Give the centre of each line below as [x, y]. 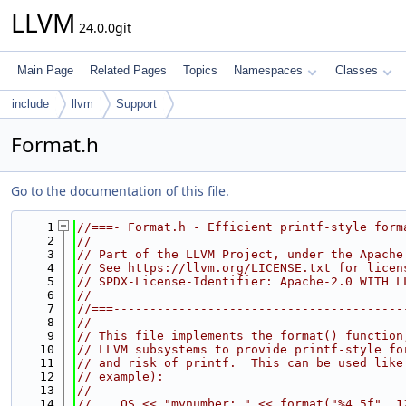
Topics [200, 70]
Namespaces [268, 70]
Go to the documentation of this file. [120, 191]
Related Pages [128, 70]
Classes [357, 70]
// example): [121, 377]
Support [136, 104]
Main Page [45, 70]
